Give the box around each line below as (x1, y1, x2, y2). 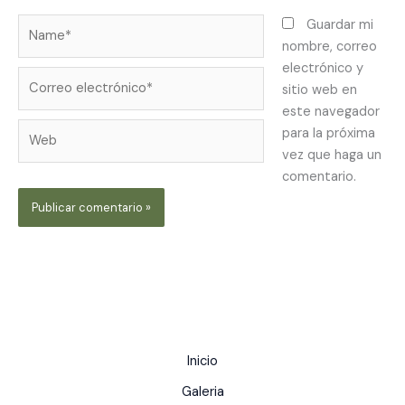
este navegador (281, 103, 380, 121)
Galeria (181, 383, 224, 401)
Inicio (187, 353, 218, 371)
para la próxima (281, 125, 375, 143)
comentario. (281, 168, 356, 186)
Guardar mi (306, 16, 373, 34)
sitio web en (281, 81, 357, 99)
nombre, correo (281, 38, 377, 56)
